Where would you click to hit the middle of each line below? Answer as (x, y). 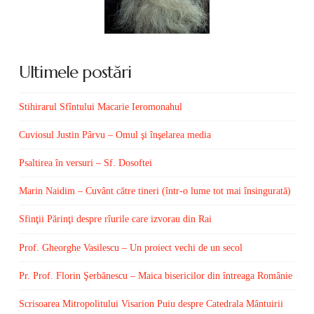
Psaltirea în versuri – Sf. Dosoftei (85, 163)
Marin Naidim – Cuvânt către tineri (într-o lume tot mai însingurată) (155, 191)
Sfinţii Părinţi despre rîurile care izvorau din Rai (115, 219)
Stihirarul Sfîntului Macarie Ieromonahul (100, 107)
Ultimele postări (75, 73)
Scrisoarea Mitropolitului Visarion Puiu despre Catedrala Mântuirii (151, 303)
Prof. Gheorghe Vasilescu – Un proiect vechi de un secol (130, 247)
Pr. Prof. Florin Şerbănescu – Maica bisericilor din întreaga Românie (155, 275)
